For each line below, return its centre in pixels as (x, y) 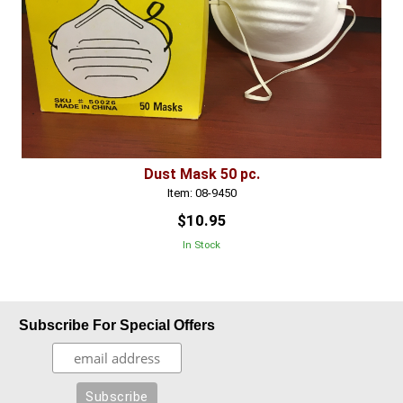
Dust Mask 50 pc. (201, 174)
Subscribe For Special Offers (116, 326)
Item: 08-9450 (201, 193)
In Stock (201, 245)
